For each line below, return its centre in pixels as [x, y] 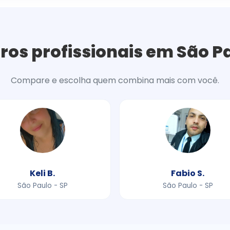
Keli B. [42, 173]
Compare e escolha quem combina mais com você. [115, 80]
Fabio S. [188, 173]
